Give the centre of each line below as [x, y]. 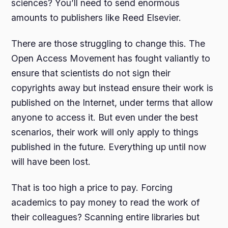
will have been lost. [51, 162]
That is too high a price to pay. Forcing [92, 188]
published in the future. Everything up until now [109, 147]
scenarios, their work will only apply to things [105, 132]
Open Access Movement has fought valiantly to [111, 58]
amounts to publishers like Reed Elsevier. [96, 17]
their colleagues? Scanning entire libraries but [106, 217]
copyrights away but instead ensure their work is [112, 88]
